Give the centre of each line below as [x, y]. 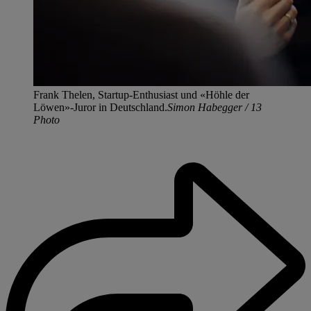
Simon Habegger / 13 [215, 108]
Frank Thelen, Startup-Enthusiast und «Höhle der [141, 95]
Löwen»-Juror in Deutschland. [100, 108]
